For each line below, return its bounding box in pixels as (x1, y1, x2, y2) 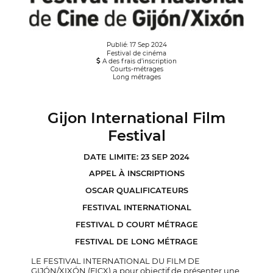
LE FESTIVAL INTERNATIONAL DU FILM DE (31, 255, 200, 266)
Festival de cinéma (107, 49, 166, 57)
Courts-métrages (110, 65, 163, 73)
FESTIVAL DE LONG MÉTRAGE (75, 236, 198, 246)
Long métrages (112, 73, 161, 81)
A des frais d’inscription (101, 57, 177, 65)
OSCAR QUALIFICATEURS (85, 186, 188, 196)
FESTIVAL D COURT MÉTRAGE (75, 219, 198, 229)
